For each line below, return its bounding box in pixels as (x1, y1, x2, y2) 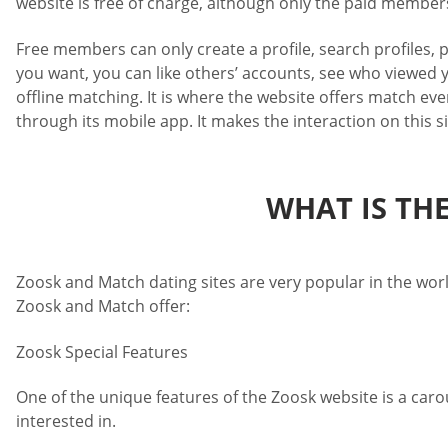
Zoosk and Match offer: (16, 295, 190, 318)
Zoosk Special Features (16, 340, 188, 363)
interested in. (16, 410, 116, 433)
